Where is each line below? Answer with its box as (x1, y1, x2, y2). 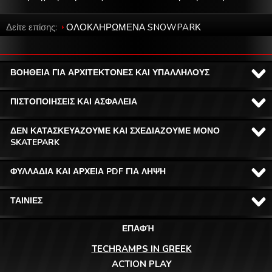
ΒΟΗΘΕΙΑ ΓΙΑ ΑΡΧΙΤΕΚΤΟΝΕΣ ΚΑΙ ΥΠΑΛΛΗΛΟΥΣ (10, 66, 209, 78)
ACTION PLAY (111, 257, 172, 270)
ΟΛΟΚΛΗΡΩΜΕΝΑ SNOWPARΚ (66, 21, 201, 33)
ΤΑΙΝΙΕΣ (10, 194, 42, 206)
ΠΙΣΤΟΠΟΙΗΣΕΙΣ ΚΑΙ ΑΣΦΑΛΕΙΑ (10, 95, 137, 107)
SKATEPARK (10, 136, 59, 148)
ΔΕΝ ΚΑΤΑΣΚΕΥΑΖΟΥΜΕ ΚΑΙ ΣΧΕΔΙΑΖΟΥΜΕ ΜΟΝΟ (10, 124, 220, 137)
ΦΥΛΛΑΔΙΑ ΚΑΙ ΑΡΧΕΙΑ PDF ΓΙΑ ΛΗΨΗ (10, 165, 166, 177)
